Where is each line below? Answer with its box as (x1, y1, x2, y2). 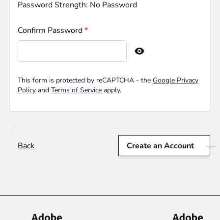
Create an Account (127, 140, 194, 152)
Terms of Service (51, 85, 102, 95)
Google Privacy (153, 76, 198, 85)
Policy (18, 85, 36, 95)
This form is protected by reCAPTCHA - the (18, 76, 153, 85)
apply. (102, 85, 121, 95)
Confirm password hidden (17, 51, 108, 62)
